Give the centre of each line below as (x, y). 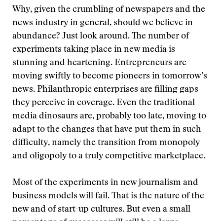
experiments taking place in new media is (94, 50)
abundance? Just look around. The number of (101, 37)
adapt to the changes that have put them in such (107, 130)
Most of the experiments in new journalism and (105, 183)
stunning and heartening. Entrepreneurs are (99, 63)
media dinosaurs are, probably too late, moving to (109, 116)
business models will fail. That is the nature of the (108, 196)
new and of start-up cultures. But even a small (101, 210)
